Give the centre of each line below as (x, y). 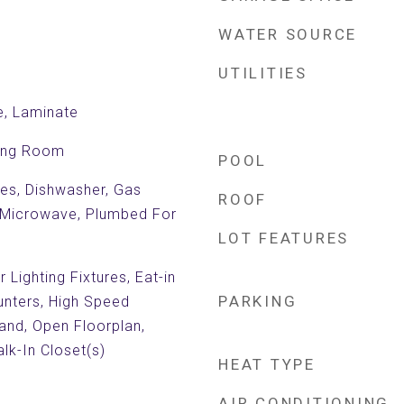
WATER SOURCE (288, 34)
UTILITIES (263, 73)
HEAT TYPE (267, 364)
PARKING (258, 301)
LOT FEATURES (284, 238)
